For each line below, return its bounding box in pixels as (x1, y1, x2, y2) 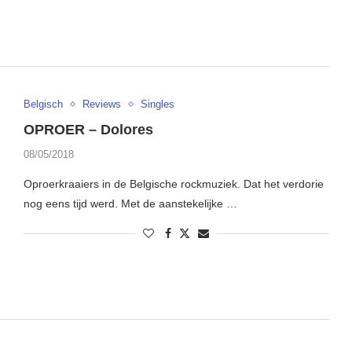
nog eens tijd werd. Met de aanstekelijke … (23, 197, 237, 211)
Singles (140, 98, 174, 111)
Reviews (82, 98, 121, 111)
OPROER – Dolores (23, 122, 153, 138)
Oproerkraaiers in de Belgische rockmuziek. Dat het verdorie (23, 178, 324, 191)
